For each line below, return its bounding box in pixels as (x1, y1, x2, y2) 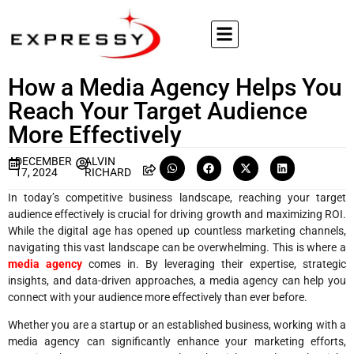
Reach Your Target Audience (8, 97, 307, 125)
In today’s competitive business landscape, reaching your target (8, 190, 346, 204)
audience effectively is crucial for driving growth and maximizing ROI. (8, 207, 346, 220)
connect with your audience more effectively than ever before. (8, 290, 307, 303)
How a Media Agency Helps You (8, 73, 342, 101)
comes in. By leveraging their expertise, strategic (82, 257, 346, 270)
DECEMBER (15, 155, 73, 168)
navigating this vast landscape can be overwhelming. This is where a (8, 240, 346, 254)
